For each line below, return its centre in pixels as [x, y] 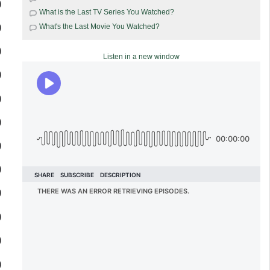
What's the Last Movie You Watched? [99, 26]
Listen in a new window [141, 56]
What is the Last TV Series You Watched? [106, 12]
